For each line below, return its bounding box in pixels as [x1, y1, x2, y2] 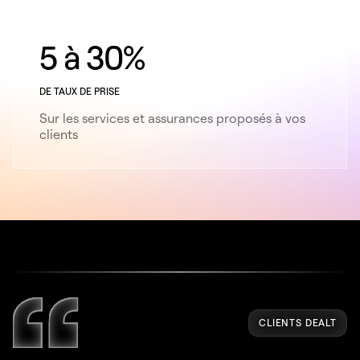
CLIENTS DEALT [259, 316, 337, 329]
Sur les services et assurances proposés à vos [39, 109, 305, 126]
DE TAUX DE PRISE [39, 84, 120, 97]
